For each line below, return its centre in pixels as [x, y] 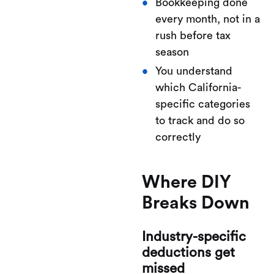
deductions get [188, 253]
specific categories [202, 104]
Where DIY [187, 183]
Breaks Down [196, 203]
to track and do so [200, 120]
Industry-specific [194, 237]
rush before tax [193, 35]
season [172, 52]
